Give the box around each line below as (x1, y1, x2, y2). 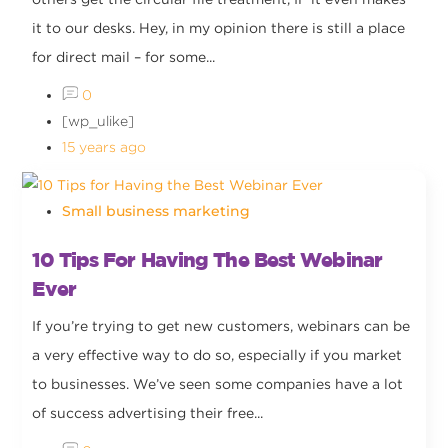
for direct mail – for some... (32, 49, 216, 66)
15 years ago (62, 139, 147, 156)
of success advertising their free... (32, 404, 264, 421)
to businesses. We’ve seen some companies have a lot (32, 375, 404, 392)
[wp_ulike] (62, 113, 135, 130)
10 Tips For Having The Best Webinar (32, 247, 382, 271)
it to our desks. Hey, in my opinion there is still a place (32, 20, 406, 37)
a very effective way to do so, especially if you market (32, 346, 403, 363)
